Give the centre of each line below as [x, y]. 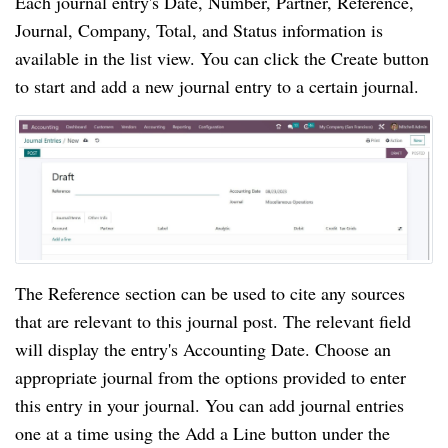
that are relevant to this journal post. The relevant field [213, 320]
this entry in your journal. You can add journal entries [209, 404]
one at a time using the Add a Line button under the [202, 432]
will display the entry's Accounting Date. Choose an [203, 348]
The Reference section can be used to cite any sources [210, 292]
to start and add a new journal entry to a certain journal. [217, 86]
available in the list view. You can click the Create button [222, 58]
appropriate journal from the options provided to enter [210, 376]
